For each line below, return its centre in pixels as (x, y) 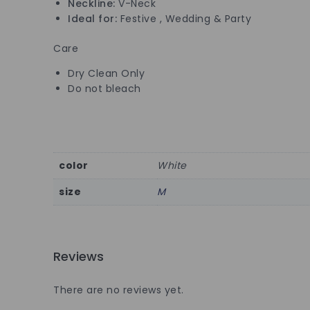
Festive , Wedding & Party (184, 18)
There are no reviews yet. (119, 290)
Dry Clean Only (106, 73)
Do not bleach (104, 88)
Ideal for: (92, 18)
